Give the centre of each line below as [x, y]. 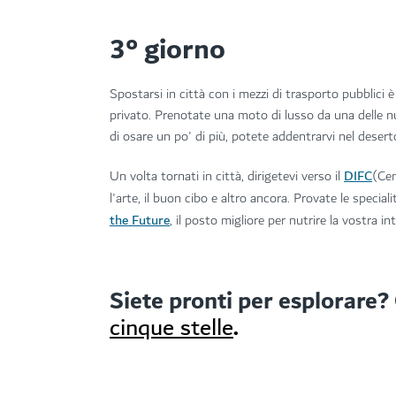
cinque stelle [171, 328]
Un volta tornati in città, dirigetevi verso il [227, 177]
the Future [140, 221]
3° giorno [168, 50]
